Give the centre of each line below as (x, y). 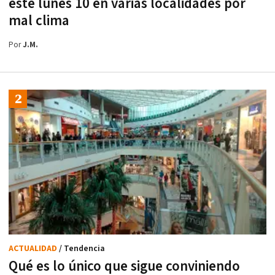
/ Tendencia (82, 249)
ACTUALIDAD (34, 249)
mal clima (39, 21)
